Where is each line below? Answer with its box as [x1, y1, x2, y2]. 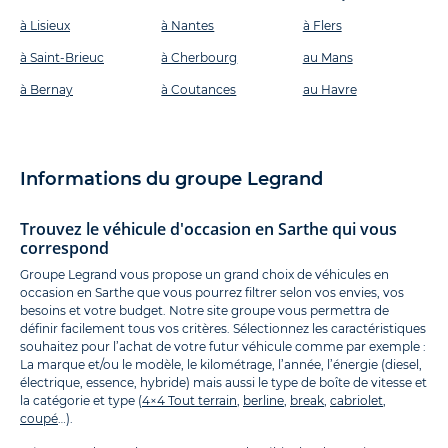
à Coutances [161, 82, 237, 98]
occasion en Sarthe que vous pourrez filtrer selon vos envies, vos [20, 285, 404, 301]
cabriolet [330, 393, 383, 409]
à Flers [302, 18, 342, 34]
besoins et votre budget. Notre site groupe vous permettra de [20, 303, 389, 319]
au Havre [302, 82, 357, 98]
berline [243, 393, 284, 409]
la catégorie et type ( [20, 393, 142, 409]
